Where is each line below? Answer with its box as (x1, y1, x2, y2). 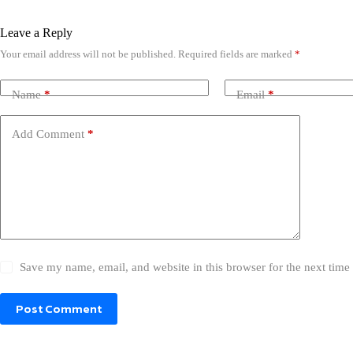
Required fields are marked (178, 47, 295, 60)
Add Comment (12, 128, 84, 141)
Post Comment (16, 299, 102, 318)
